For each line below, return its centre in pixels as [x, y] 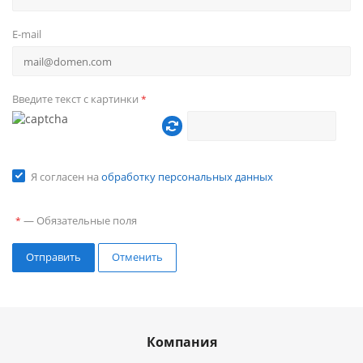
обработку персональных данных [187, 177]
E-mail [27, 34]
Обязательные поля [87, 220]
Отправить [53, 257]
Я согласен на [66, 177]
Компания [181, 342]
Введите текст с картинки [77, 99]
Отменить [137, 257]
